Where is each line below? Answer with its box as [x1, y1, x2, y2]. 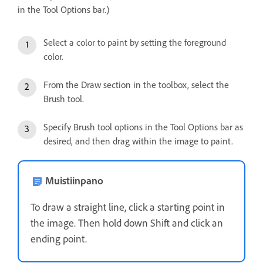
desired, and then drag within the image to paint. [43, 135, 233, 147]
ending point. [31, 232, 87, 245]
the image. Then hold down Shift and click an [31, 216, 223, 230]
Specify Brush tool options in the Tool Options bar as [43, 121, 243, 133]
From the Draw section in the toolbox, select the [43, 79, 229, 90]
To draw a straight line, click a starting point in [31, 200, 225, 214]
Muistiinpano [45, 174, 103, 187]
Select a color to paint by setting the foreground [43, 36, 226, 48]
